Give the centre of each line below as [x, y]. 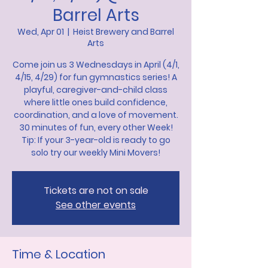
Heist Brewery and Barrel [124, 32]
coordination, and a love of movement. [96, 115]
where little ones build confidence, [96, 103]
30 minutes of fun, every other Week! [96, 128]
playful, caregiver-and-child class [96, 90]
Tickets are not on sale [96, 191]
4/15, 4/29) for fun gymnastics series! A [96, 77]
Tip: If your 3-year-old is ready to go [96, 140]
